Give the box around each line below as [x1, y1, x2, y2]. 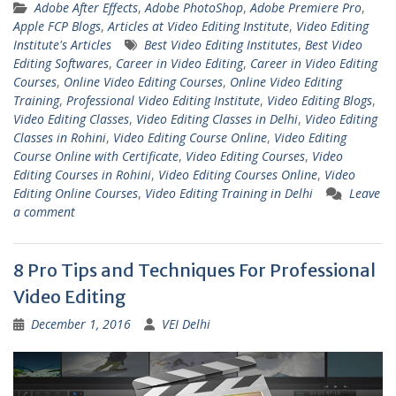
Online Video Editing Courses [64, 73, 223, 91]
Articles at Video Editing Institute [108, 18, 289, 35]
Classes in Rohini [13, 129, 106, 147]
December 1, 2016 [31, 316, 131, 333]
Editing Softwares [13, 55, 109, 72]
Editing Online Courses [13, 185, 138, 202]
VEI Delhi [162, 316, 210, 333]
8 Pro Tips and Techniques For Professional [13, 259, 376, 282]
